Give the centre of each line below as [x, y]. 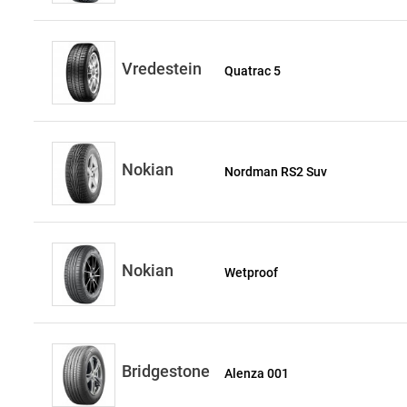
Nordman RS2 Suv [276, 172]
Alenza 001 [257, 373]
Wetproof [252, 273]
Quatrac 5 [253, 71]
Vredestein [162, 69]
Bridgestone [166, 371]
